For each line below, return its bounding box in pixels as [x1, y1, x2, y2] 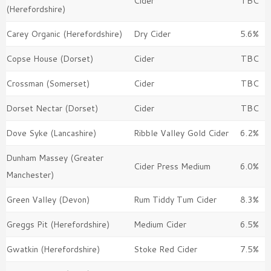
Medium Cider [134, 218, 186, 231]
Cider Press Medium [134, 160, 211, 173]
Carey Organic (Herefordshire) [6, 28, 122, 41]
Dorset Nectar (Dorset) [6, 102, 98, 115]
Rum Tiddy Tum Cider [134, 194, 217, 206]
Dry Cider [134, 28, 171, 41]
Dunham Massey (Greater [6, 152, 103, 165]
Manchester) [6, 169, 54, 181]
